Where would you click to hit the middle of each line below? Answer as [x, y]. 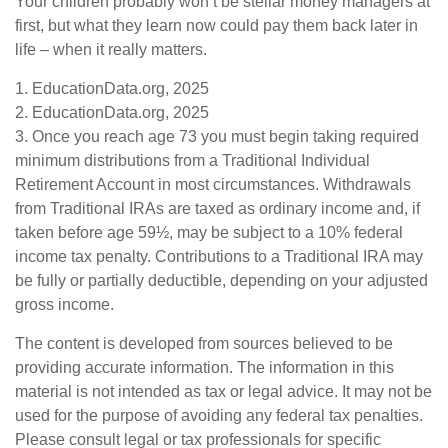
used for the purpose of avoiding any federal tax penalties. [219, 415]
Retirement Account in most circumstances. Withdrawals [213, 184]
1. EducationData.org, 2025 [112, 88]
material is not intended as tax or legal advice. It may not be [223, 391]
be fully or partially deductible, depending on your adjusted [221, 280]
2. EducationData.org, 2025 [112, 112]
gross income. [64, 304]
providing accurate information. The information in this [204, 367]
